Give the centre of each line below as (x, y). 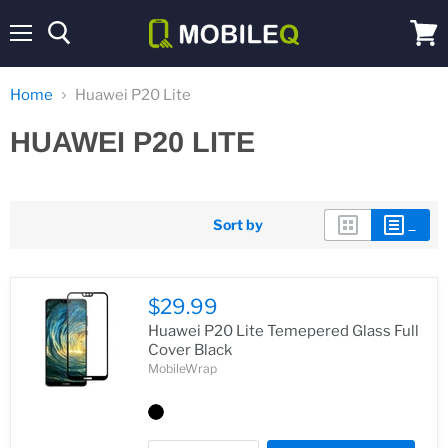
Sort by (238, 224)
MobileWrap (182, 368)
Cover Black (190, 350)
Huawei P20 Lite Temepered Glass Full (283, 331)
